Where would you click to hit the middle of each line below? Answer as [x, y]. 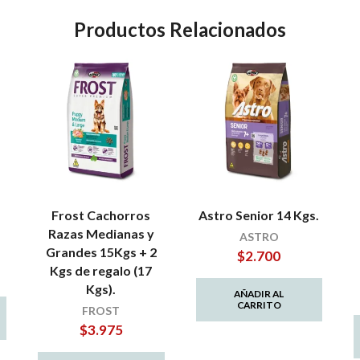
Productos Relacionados [180, 29]
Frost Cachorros [101, 215]
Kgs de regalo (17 [101, 271]
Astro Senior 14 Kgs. [259, 215]
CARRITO [259, 305]
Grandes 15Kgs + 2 [101, 252]
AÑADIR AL [259, 294]
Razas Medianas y [101, 234]
